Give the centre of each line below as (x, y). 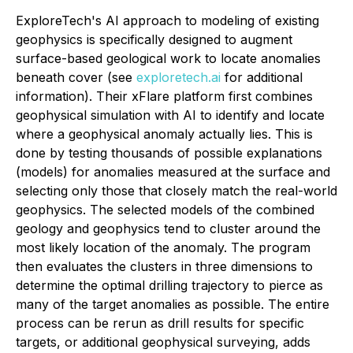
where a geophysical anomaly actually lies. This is (164, 134)
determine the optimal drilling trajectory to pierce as (169, 285)
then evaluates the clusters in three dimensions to (164, 266)
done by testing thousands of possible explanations (169, 152)
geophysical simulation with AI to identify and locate (170, 115)
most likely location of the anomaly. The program (163, 247)
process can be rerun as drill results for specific (160, 323)
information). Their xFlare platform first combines (164, 96)
